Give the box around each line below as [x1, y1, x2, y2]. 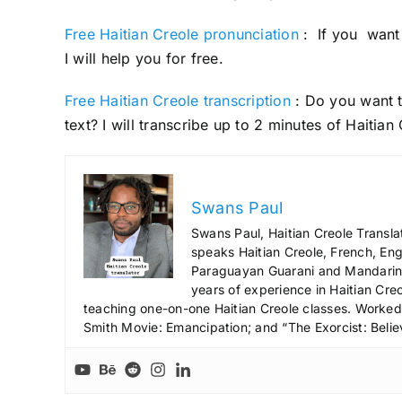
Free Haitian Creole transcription [64, 91, 291, 109]
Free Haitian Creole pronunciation [64, 24, 299, 43]
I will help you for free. [64, 48, 223, 67]
